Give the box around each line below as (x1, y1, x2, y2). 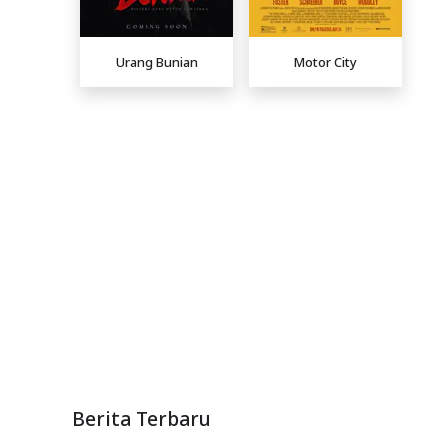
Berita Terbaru (72, 405, 211, 433)
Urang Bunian (115, 52, 198, 71)
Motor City (294, 52, 357, 71)
